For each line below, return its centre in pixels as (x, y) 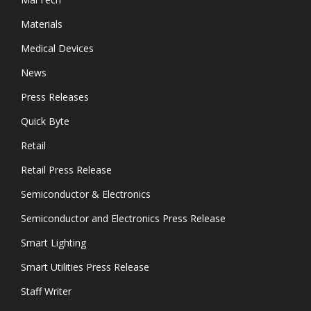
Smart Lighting (53, 243)
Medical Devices (57, 49)
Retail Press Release (66, 170)
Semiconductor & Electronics (86, 194)
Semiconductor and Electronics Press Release (123, 219)
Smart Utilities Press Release (85, 267)
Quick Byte (45, 121)
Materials (42, 24)
